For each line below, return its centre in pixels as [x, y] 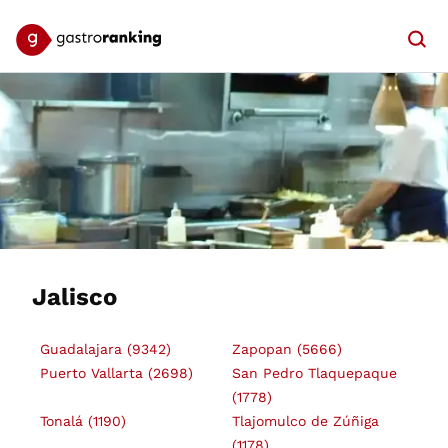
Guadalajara [83, 349]
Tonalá [64, 421]
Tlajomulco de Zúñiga [305, 421]
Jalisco [74, 297]
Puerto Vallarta [94, 373]
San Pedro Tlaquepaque [314, 373]
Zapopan [264, 349]
